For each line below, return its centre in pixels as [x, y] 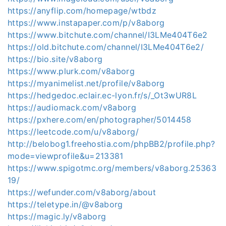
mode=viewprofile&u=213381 [66, 156]
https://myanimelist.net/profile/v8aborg [86, 83]
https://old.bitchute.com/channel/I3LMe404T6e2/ [106, 47]
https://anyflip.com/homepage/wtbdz [82, 10]
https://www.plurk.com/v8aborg [71, 71]
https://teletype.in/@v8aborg [65, 204]
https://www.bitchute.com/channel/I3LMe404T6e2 [108, 35]
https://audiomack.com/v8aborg [72, 107]
